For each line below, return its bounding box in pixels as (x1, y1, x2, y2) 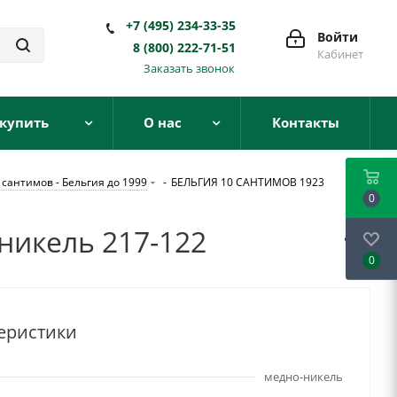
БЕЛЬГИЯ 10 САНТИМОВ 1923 (171, 175, 324, 190)
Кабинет (317, 46, 363, 62)
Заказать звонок (144, 60, 235, 76)
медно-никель (264, 369, 343, 385)
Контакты (271, 113, 339, 131)
